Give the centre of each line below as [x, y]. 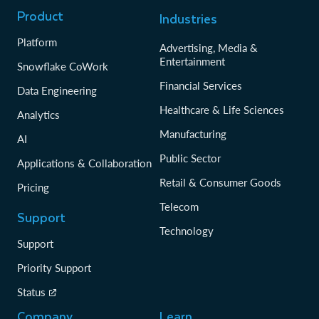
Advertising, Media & [209, 48]
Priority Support [54, 268]
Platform [37, 42]
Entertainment [192, 62]
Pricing [33, 188]
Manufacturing [193, 134]
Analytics [38, 115]
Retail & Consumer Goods [220, 183]
